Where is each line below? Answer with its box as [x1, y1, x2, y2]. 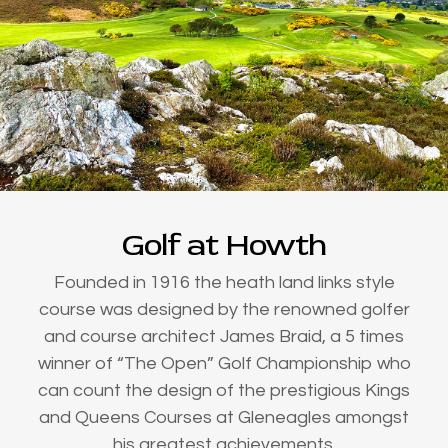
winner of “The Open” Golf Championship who [37, 354, 411, 374]
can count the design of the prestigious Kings [38, 381, 410, 401]
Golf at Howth [122, 225, 326, 266]
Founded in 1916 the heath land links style [53, 273, 395, 293]
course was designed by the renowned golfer [38, 300, 410, 320]
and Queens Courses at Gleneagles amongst [39, 408, 409, 428]
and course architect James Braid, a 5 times [44, 327, 404, 347]
